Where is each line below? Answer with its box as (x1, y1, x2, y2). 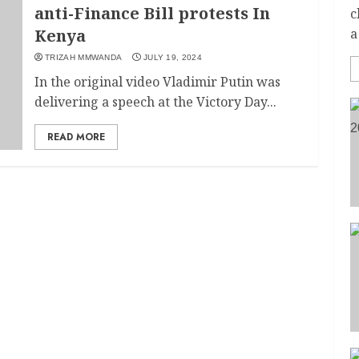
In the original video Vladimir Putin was (34, 73, 281, 91)
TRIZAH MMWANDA (45, 53, 123, 62)
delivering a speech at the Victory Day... (34, 93, 277, 111)
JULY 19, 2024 (143, 53, 202, 62)
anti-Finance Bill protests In (34, 2, 271, 24)
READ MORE (47, 130, 106, 144)
